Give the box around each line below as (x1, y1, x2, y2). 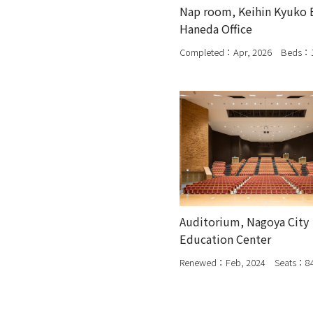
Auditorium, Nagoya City (180, 212, 309, 230)
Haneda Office (180, 20, 252, 38)
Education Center (180, 230, 271, 247)
